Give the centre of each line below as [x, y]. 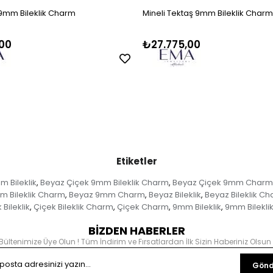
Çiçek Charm [143, 207]
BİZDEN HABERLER [136, 231]
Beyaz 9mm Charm [107, 195]
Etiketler [136, 161]
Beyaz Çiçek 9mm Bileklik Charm [105, 183]
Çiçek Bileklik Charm [73, 207]
